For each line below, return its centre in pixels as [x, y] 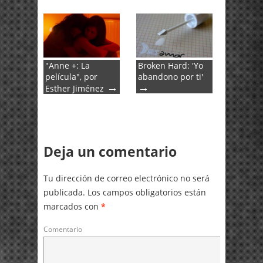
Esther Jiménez [75, 88]
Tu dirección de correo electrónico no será [127, 178]
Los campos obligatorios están [146, 193]
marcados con [72, 207]
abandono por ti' [171, 77]
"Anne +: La [68, 65]
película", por [71, 77]
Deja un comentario [110, 152]
